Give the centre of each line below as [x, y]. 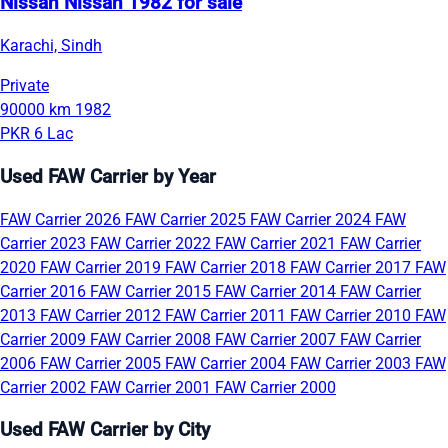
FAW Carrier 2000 [275, 387]
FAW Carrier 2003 [352, 363]
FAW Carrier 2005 [102, 363]
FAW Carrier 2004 [227, 363]
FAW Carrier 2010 [352, 315]
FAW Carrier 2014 [277, 291]
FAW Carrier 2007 [277, 339]
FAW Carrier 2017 [352, 267]
